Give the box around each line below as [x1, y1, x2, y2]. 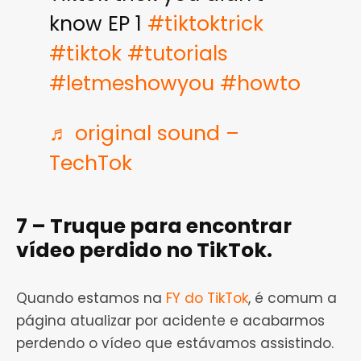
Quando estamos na [16, 288, 166, 309]
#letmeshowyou [48, 69, 214, 98]
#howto [219, 69, 301, 98]
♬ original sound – [48, 119, 239, 148]
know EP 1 [48, 10, 147, 39]
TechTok [48, 149, 132, 178]
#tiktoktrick [147, 10, 263, 39]
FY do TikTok [166, 288, 248, 309]
